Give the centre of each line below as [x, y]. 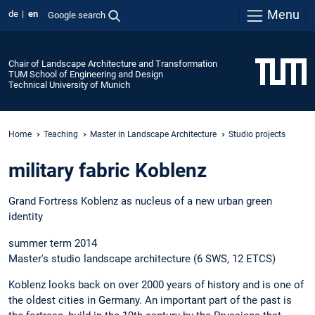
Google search [76, 15]
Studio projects [257, 134]
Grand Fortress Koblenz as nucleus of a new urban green [140, 201]
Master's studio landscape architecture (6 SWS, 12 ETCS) [142, 258]
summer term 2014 [53, 243]
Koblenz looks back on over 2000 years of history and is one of [156, 284]
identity [26, 217]
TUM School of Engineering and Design [86, 74]
